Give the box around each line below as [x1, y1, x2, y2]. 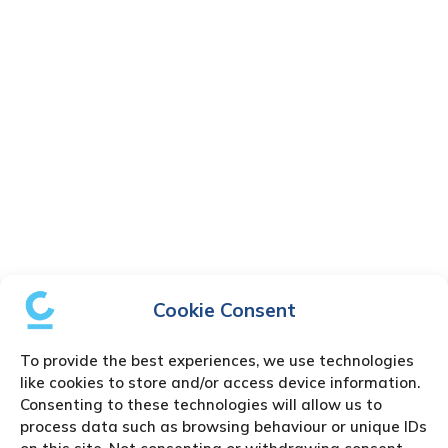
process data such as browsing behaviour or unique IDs [20, 417, 427, 436]
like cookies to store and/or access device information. [20, 373, 420, 392]
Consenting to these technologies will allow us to [20, 395, 382, 414]
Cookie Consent [152, 297, 296, 322]
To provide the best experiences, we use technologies [20, 351, 414, 370]
